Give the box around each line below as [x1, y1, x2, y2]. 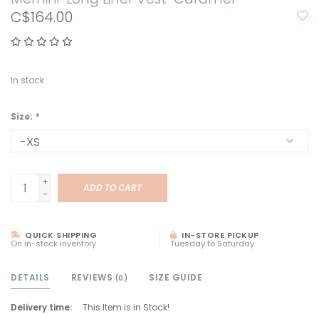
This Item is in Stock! [83, 301, 169, 314]
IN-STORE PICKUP [179, 229, 259, 241]
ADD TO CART [83, 182, 142, 194]
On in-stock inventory [11, 238, 96, 250]
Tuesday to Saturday [170, 238, 254, 250]
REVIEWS [70, 271, 115, 284]
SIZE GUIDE [149, 271, 202, 284]
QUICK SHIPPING [22, 229, 97, 241]
